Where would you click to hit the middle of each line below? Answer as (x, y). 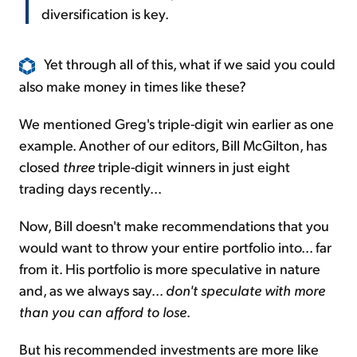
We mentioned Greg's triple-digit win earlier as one (177, 124)
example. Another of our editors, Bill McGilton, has (173, 145)
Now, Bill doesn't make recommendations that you (174, 226)
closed (41, 167)
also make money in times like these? (133, 86)
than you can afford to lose (103, 312)
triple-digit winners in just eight (192, 167)
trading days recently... (90, 188)
